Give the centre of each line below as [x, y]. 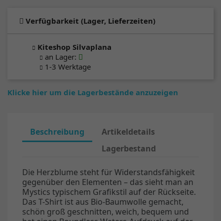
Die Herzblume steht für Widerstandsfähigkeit [109, 172]
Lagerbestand [129, 148]
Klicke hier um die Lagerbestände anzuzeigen [93, 92]
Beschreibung [57, 131]
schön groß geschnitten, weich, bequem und [106, 211]
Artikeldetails [129, 131]
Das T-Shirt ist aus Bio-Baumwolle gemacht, [103, 202]
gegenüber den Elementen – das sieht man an [108, 182]
